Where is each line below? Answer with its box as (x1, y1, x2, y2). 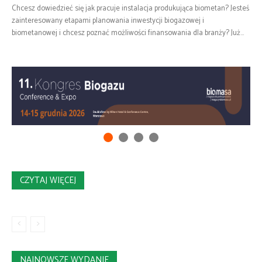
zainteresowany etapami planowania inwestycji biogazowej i (12, 15, 204, 27)
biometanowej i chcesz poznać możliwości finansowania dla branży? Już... (12, 27, 244, 39)
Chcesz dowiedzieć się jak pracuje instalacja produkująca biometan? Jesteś (12, 2, 249, 15)
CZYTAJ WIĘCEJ (20, 173, 76, 188)
